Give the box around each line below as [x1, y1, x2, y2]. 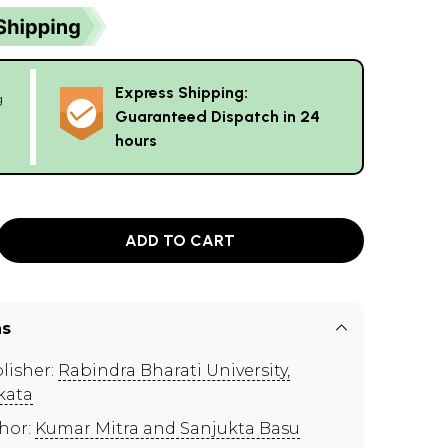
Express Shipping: [115, 83, 248, 102]
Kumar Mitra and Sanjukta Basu [35, 419, 300, 438]
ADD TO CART [125, 230, 236, 250]
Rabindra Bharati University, [58, 361, 290, 380]
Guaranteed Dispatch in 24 [115, 107, 320, 126]
